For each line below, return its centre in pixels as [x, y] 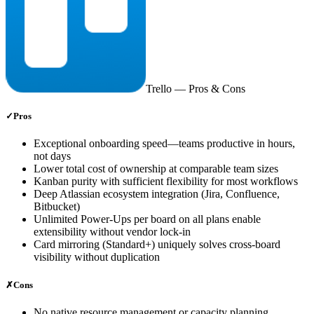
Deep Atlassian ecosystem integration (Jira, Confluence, [157, 194]
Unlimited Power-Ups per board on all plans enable [147, 219]
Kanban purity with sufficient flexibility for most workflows [166, 182]
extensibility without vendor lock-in [112, 232]
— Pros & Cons [209, 89]
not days [52, 156]
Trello [159, 89]
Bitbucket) [57, 207]
